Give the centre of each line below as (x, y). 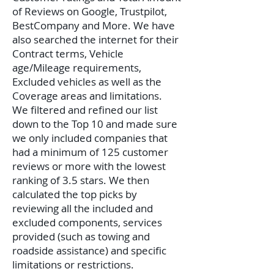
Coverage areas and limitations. (87, 96)
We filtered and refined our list (85, 110)
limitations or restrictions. (73, 265)
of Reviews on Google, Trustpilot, (90, 11)
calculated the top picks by (75, 194)
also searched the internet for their (95, 39)
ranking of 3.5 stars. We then (81, 180)
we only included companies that (90, 138)
